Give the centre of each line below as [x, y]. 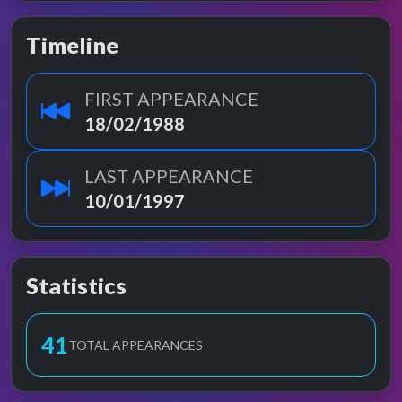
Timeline [72, 45]
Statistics [76, 285]
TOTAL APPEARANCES [135, 345]
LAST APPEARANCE [169, 176]
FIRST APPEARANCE [171, 99]
